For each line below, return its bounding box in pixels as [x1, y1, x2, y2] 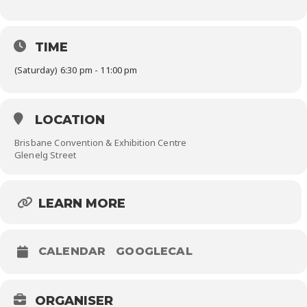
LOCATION [35, 112, 105, 127]
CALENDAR [38, 244, 106, 258]
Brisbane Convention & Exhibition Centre [14, 136, 187, 149]
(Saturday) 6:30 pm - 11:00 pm [14, 63, 138, 76]
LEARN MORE [38, 195, 125, 211]
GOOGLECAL [116, 244, 193, 258]
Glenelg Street [14, 148, 77, 161]
